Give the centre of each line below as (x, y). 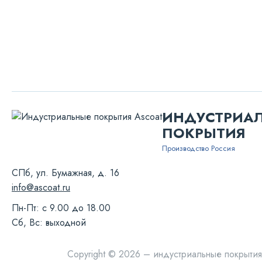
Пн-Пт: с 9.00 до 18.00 (61, 208)
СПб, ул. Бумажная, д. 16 (65, 173)
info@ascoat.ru (41, 187)
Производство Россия (199, 148)
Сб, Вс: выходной (49, 223)
